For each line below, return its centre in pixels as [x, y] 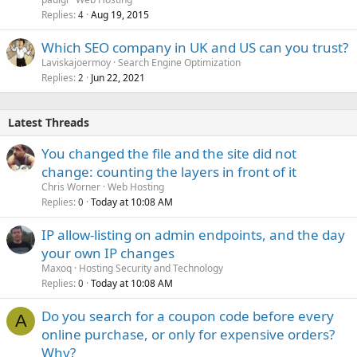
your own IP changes [108, 253]
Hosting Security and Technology [151, 268]
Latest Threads [49, 122]
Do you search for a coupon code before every [188, 316]
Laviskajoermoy [76, 63]
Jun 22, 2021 [118, 78]
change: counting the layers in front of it [169, 172]
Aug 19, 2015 [120, 15]
